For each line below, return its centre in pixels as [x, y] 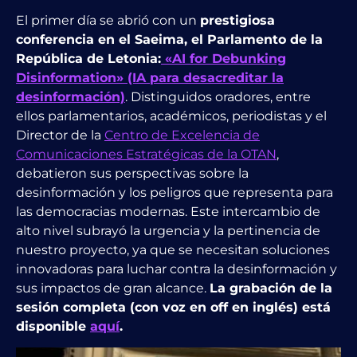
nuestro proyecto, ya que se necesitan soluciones [173, 249]
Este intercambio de [255, 211]
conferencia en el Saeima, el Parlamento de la [169, 39]
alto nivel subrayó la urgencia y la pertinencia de [168, 230]
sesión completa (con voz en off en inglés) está [173, 307]
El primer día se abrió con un [108, 20]
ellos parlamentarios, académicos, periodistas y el [171, 116]
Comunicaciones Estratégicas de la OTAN [146, 154]
